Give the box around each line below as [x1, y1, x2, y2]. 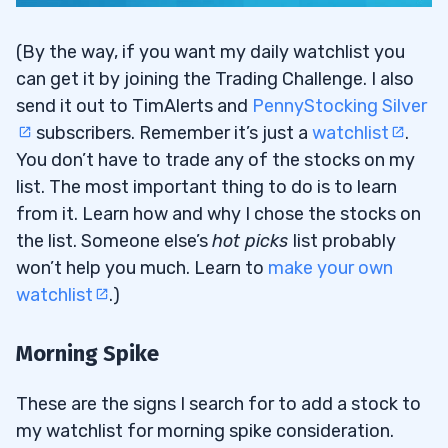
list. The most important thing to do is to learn [16, 175, 397, 198]
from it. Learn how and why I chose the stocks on [16, 202, 421, 225]
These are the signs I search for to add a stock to [16, 392, 421, 415]
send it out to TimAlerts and [16, 94, 252, 117]
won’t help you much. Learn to [16, 256, 268, 279]
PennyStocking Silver [252, 94, 427, 117]
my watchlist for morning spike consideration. [16, 419, 394, 442]
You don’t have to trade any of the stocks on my [16, 148, 415, 171]
